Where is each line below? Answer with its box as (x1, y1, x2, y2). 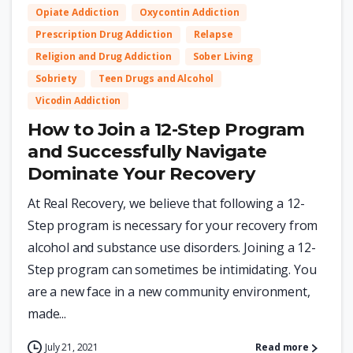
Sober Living (192, 50, 253, 64)
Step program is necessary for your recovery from (28, 217, 318, 235)
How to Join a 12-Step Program (28, 118, 305, 141)
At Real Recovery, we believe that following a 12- (28, 195, 306, 213)
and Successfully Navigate (28, 140, 267, 163)
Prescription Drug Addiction (35, 28, 173, 42)
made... (28, 305, 66, 323)
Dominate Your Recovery (28, 162, 255, 185)
